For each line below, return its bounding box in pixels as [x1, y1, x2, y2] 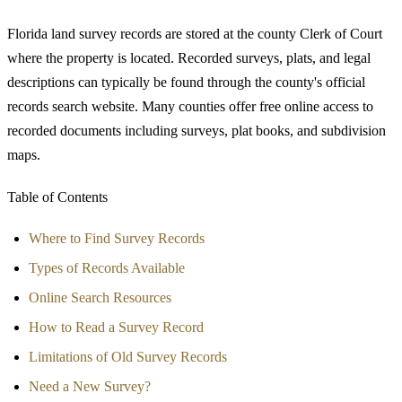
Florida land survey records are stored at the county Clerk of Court [7, 25, 382, 41]
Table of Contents [7, 188, 108, 205]
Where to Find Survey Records [29, 230, 205, 246]
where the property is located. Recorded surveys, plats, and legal [7, 49, 371, 66]
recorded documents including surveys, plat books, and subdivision [7, 122, 386, 138]
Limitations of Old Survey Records [29, 348, 227, 364]
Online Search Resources [29, 289, 171, 305]
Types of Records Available [29, 259, 185, 275]
